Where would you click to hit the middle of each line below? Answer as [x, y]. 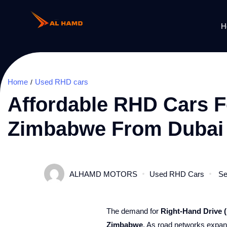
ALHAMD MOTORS [103, 174]
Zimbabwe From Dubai [116, 129]
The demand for [133, 211]
